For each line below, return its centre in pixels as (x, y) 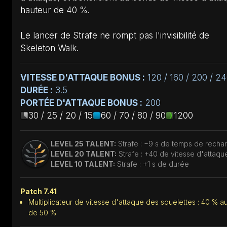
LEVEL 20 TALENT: (84, 154)
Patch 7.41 (39, 191)
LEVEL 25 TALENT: (83, 143)
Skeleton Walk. (49, 48)
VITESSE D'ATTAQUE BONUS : (83, 77)
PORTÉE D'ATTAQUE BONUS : (81, 103)
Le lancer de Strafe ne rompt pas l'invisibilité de (115, 35)
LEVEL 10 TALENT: (83, 164)
